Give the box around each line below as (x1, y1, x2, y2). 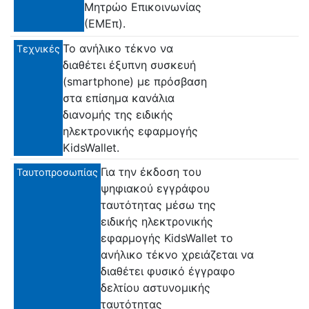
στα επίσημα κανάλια (63, 91, 175, 106)
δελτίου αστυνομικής (101, 280, 210, 295)
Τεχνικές (17, 43, 60, 55)
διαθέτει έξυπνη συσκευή (63, 58, 196, 72)
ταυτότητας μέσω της (101, 197, 216, 212)
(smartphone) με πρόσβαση (63, 74, 207, 89)
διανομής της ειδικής (63, 108, 173, 122)
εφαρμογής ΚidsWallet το (101, 230, 233, 245)
